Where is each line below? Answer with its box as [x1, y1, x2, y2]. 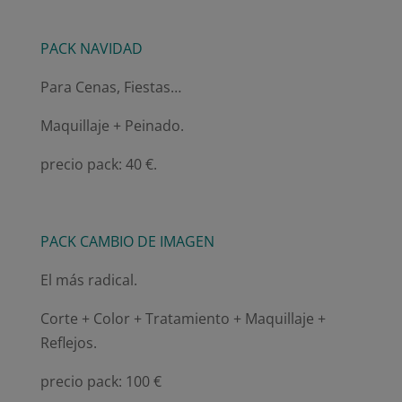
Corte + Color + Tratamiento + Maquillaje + [39, 308, 326, 328]
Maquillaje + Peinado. [39, 115, 184, 135]
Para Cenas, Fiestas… [39, 76, 181, 97]
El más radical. [39, 269, 137, 290]
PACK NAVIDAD [39, 38, 143, 58]
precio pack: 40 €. [39, 153, 157, 174]
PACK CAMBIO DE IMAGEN [39, 231, 214, 251]
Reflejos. [39, 332, 97, 353]
